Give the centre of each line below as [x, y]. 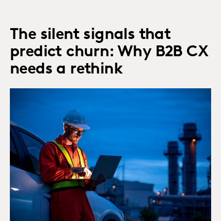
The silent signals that [91, 35]
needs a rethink [66, 70]
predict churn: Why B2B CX [109, 53]
